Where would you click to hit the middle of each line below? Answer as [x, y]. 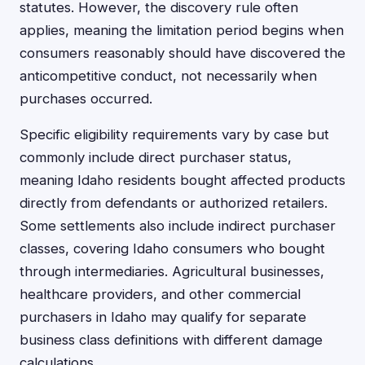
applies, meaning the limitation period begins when [182, 30]
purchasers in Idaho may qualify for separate [163, 317]
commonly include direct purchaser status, [156, 157]
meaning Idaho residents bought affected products [182, 180]
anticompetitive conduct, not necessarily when [168, 76]
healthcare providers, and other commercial [160, 294]
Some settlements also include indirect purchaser [178, 226]
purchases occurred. [86, 99]
